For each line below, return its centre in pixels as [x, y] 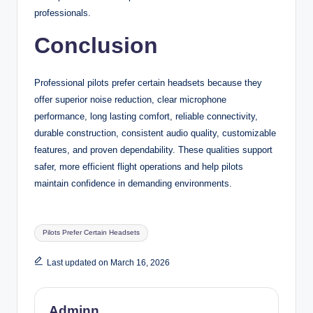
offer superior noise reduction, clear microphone [130, 99]
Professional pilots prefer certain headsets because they [148, 82]
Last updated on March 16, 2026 [108, 262]
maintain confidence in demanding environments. [133, 183]
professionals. [63, 13]
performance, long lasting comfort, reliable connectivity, [146, 116]
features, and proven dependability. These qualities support [153, 150]
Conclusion [96, 45]
